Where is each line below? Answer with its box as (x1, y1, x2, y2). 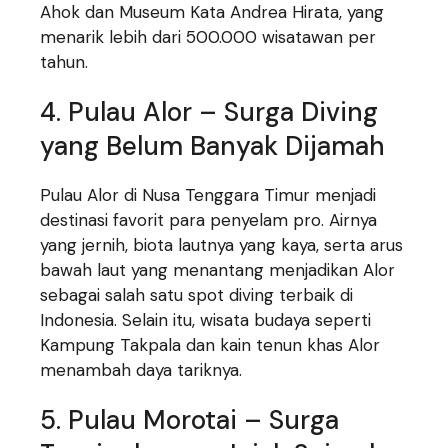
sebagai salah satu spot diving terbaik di (40, 284, 354, 307)
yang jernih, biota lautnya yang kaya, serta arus (40, 234, 404, 257)
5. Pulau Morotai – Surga (40, 403, 340, 438)
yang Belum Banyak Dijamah (40, 129, 386, 164)
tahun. (40, 51, 89, 74)
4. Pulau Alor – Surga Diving (40, 95, 379, 130)
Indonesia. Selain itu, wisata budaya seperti (40, 309, 372, 332)
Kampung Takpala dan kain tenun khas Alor (40, 334, 381, 357)
